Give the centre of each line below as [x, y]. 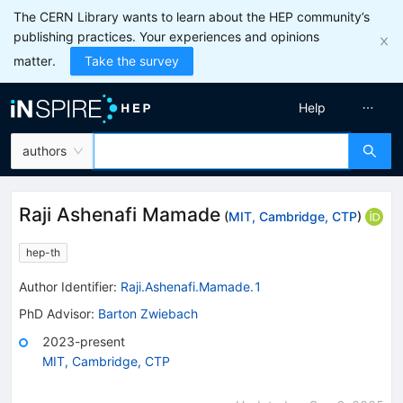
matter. [35, 61]
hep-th [43, 252]
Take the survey [132, 61]
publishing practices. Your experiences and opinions [166, 36]
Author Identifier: [68, 286]
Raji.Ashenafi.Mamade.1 [191, 286]
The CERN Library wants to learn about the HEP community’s [192, 17]
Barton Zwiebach [148, 313]
